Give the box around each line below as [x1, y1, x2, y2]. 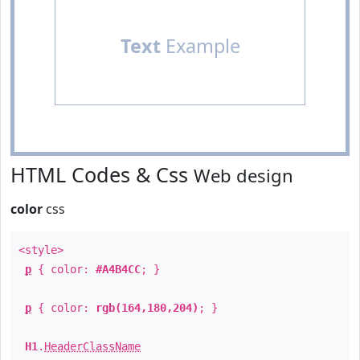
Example [160, 33, 240, 59]
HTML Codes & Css [10, 161, 194, 188]
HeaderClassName [44, 340, 141, 353]
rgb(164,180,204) [96, 301, 198, 314]
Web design [194, 163, 293, 187]
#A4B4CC [96, 263, 141, 276]
